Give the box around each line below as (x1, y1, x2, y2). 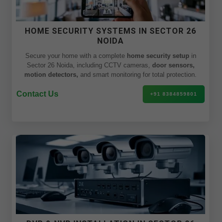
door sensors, (152, 61, 195, 69)
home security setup (126, 52, 189, 59)
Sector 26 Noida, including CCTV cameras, (26, 61, 152, 69)
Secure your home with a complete (25, 52, 127, 59)
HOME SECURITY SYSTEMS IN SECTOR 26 (25, 26, 196, 36)
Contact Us (16, 90, 58, 98)
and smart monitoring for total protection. (78, 71, 197, 78)
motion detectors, (24, 71, 78, 78)
